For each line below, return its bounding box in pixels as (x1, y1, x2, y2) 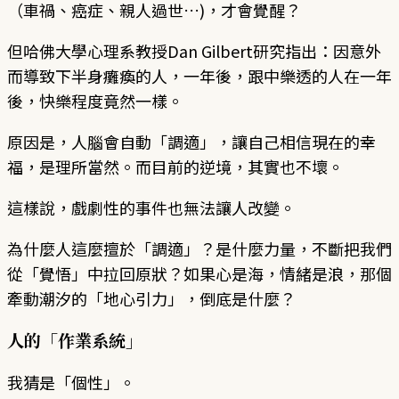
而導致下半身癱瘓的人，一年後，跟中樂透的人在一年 (7, 63, 392, 87)
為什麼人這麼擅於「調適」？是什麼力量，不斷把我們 (7, 236, 392, 260)
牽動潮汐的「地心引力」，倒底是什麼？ (7, 286, 296, 310)
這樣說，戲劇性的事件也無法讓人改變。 (7, 195, 296, 219)
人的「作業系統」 (7, 327, 142, 352)
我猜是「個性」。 (7, 370, 135, 394)
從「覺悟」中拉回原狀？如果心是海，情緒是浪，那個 (7, 261, 392, 285)
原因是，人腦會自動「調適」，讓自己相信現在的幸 (7, 129, 376, 153)
